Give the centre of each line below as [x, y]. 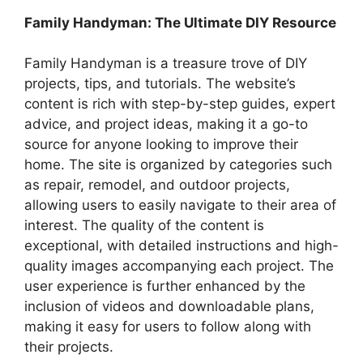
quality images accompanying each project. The [179, 266]
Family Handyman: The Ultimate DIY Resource [180, 22]
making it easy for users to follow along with [168, 327]
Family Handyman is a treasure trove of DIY [166, 64]
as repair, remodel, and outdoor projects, [157, 185]
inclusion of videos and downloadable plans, [169, 307]
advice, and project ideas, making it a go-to [166, 124]
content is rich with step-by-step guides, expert [180, 104]
